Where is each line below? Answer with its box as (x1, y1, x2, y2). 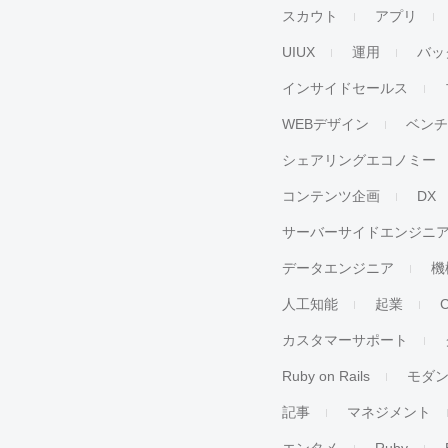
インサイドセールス (282, 80, 409, 96)
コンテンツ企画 (282, 188, 381, 204)
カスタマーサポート (282, 332, 409, 348)
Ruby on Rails (282, 368, 371, 384)
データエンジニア (282, 260, 395, 276)
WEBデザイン (282, 116, 370, 132)
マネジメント (347, 404, 432, 420)
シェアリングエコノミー (282, 152, 437, 168)
